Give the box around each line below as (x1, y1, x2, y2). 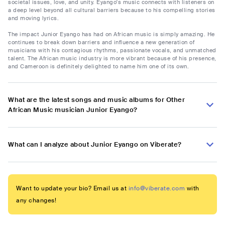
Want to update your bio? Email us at (16, 184, 127, 193)
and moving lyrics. (8, 15, 59, 22)
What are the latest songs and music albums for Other (8, 95, 185, 104)
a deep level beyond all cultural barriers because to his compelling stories (8, 7, 215, 14)
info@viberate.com (128, 184, 185, 193)
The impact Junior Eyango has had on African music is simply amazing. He (8, 31, 215, 38)
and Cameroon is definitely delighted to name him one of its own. (8, 63, 189, 70)
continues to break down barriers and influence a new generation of (8, 39, 194, 46)
